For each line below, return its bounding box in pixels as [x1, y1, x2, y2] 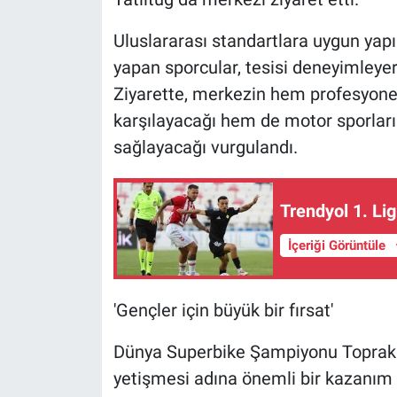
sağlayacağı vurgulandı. [113, 136, 298, 159]
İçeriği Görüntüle [287, 237, 389, 253]
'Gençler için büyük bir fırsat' [113, 300, 333, 322]
